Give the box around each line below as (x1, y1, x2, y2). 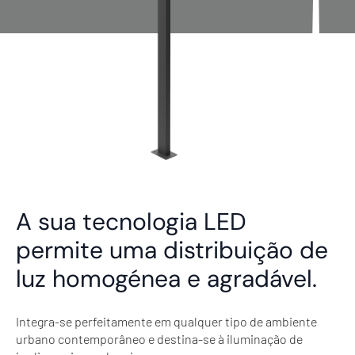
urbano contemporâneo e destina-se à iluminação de (16, 330, 303, 346)
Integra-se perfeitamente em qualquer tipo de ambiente (16, 313, 317, 329)
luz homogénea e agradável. (16, 263, 317, 294)
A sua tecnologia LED (16, 206, 246, 237)
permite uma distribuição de (16, 235, 328, 265)
